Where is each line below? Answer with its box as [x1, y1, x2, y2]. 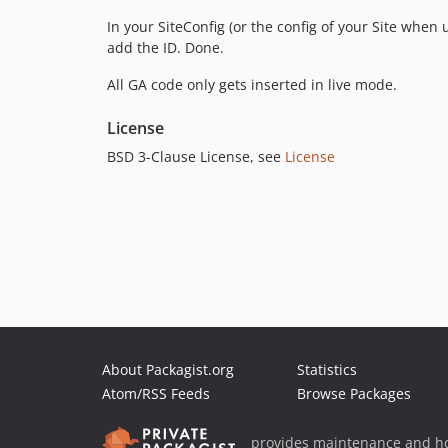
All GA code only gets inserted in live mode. [107, 74, 397, 94]
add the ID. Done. [107, 37, 224, 57]
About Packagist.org [102, 360, 234, 379]
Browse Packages [297, 384, 411, 403]
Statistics [297, 360, 357, 379]
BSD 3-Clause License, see [107, 146, 285, 166]
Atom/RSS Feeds [102, 384, 210, 403]
